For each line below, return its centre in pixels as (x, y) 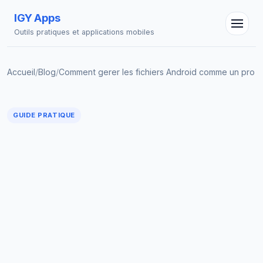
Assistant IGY (65, 100)
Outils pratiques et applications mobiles (84, 32)
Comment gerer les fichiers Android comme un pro (157, 72)
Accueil (21, 72)
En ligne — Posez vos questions (89, 111)
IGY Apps (37, 18)
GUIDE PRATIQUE (44, 115)
